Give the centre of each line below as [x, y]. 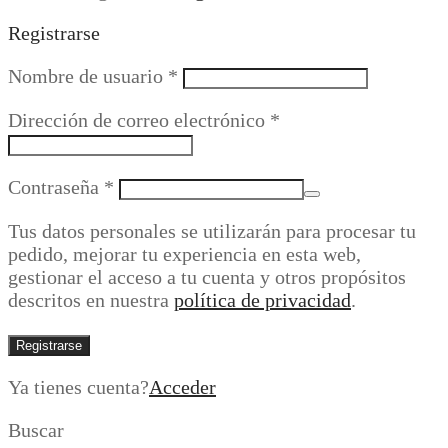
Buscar [36, 430]
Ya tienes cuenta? [78, 387]
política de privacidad [262, 300]
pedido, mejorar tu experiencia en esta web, [184, 254]
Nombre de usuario [88, 76]
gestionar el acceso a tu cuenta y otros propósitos [207, 277]
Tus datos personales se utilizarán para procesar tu [212, 231]
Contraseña [56, 187]
